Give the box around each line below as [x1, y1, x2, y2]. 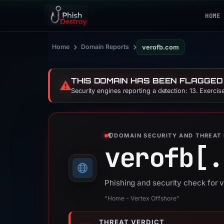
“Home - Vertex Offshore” [104, 194, 179, 202]
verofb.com [142, 43, 179, 51]
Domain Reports [81, 43, 129, 50]
